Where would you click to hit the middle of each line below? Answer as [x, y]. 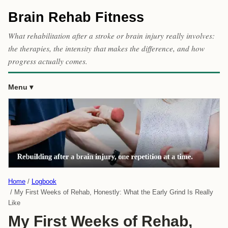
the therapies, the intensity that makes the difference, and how [106, 49]
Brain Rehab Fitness [76, 17]
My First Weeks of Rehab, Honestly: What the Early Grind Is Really [114, 192]
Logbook [44, 181]
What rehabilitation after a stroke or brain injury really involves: [111, 36]
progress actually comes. [48, 61]
